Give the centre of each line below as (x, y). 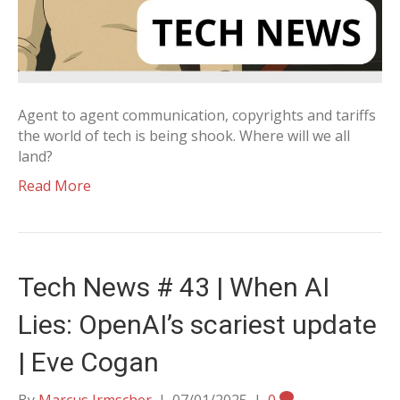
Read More (54, 186)
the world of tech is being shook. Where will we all (184, 136)
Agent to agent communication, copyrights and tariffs (197, 115)
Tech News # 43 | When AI (174, 287)
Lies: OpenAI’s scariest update (197, 325)
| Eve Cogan (88, 362)
